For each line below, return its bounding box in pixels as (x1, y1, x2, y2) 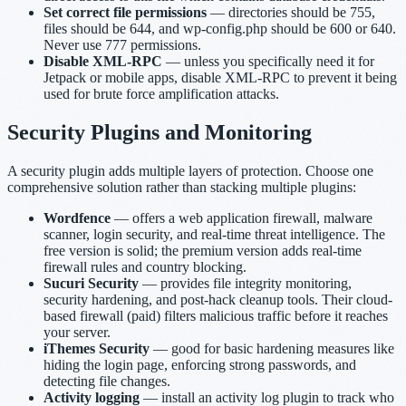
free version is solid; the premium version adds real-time (43, 243, 362, 259)
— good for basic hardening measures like (150, 341, 394, 357)
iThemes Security (43, 341, 150, 357)
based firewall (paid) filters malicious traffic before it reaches (43, 308, 388, 324)
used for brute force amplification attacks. (43, 86, 279, 102)
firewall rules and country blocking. (43, 259, 246, 275)
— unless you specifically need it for (162, 53, 374, 70)
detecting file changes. (43, 373, 170, 390)
